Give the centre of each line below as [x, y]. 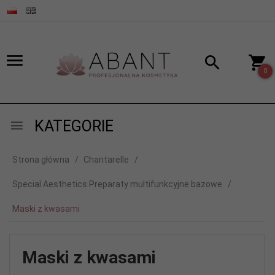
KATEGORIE [72, 126]
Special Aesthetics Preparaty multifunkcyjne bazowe [117, 184]
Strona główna [41, 159]
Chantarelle [106, 159]
